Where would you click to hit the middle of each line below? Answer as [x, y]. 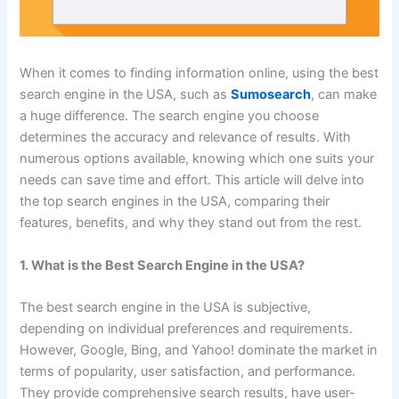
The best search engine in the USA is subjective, [166, 308]
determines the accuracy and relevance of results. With [186, 138]
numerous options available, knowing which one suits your [197, 159]
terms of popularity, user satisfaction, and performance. [188, 372]
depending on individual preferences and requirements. [187, 329]
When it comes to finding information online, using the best [199, 73]
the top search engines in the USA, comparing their [175, 202]
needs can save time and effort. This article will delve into [192, 180]
